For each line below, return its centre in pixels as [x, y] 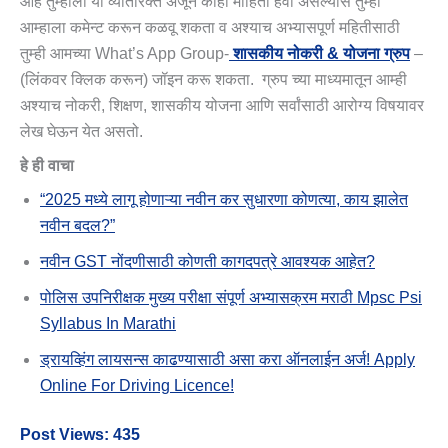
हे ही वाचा [47, 166]
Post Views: [64, 435]
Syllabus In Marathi [108, 324]
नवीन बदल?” [77, 226]
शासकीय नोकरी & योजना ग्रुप [319, 54]
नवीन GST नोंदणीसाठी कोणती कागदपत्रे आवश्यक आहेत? [207, 262]
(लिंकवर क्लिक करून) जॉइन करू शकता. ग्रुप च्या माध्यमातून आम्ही [213, 80]
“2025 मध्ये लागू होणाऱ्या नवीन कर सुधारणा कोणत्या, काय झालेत [224, 200]
